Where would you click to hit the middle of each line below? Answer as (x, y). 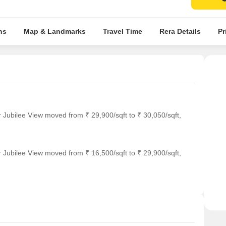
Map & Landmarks (54, 31)
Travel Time (122, 31)
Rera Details (180, 31)
